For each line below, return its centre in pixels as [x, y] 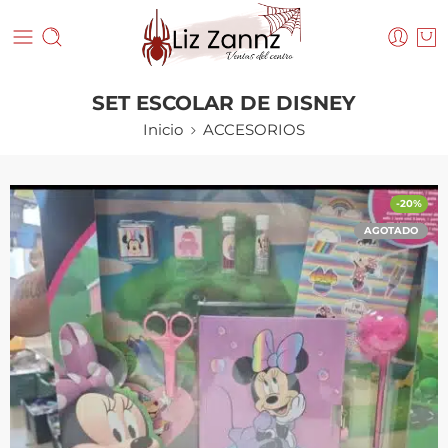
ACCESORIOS [254, 129]
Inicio [163, 129]
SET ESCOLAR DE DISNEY [224, 102]
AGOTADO [391, 230]
